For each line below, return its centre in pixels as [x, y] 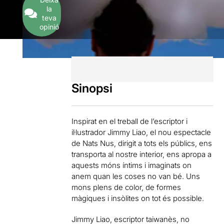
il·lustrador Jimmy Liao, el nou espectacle [141, 132]
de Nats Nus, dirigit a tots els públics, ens [142, 143]
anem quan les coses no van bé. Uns [136, 176]
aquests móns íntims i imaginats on [132, 165]
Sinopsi [92, 88]
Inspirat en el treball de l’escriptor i [130, 121]
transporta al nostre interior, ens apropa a [142, 154]
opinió [49, 26]
